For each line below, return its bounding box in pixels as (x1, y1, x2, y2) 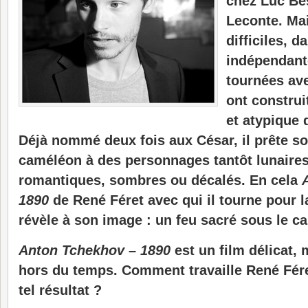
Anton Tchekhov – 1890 (19, 243, 170, 258)
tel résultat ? (19, 283, 102, 298)
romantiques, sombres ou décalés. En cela (19, 173, 302, 188)
